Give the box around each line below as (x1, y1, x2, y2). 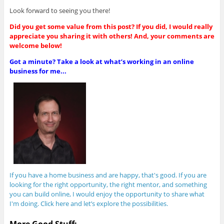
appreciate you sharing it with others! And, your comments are (9, 31, 214, 41)
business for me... (9, 66, 66, 76)
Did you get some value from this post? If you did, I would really (9, 22, 212, 31)
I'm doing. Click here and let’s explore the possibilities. (9, 199, 168, 208)
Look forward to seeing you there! (9, 6, 110, 15)
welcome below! (9, 41, 62, 50)
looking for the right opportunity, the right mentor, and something (9, 180, 207, 189)
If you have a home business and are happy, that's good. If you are (9, 170, 206, 180)
